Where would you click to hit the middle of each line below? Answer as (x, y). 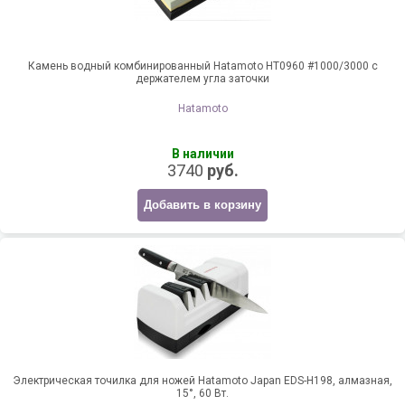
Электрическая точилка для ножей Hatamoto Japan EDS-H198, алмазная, (202, 381)
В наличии (202, 154)
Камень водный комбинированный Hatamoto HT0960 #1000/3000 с (202, 66)
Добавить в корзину (202, 205)
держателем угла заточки (202, 79)
